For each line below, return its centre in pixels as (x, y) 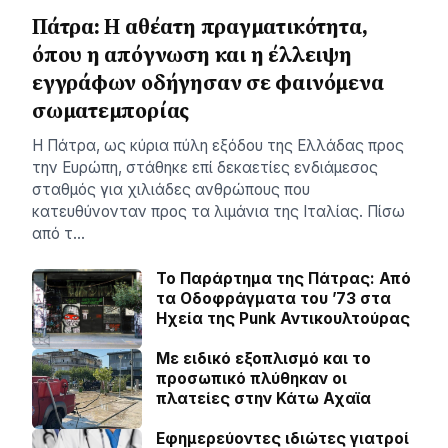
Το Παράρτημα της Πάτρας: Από (283, 278)
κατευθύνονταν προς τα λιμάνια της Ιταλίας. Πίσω (218, 211)
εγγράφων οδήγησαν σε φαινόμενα (208, 82)
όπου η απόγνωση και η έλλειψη (192, 54)
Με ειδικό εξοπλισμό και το (263, 358)
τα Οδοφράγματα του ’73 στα (273, 298)
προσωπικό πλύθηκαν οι (251, 378)
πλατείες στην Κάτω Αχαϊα (263, 398)
